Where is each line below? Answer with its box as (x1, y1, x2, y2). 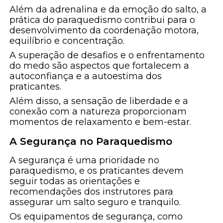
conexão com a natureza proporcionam (9, 106, 187, 117)
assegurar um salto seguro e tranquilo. (9, 197, 181, 208)
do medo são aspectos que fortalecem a (9, 60, 190, 72)
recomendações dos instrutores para (9, 186, 174, 198)
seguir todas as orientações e (9, 176, 140, 187)
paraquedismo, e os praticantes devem (9, 165, 184, 177)
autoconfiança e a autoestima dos (9, 71, 162, 82)
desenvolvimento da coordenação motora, (9, 25, 199, 36)
